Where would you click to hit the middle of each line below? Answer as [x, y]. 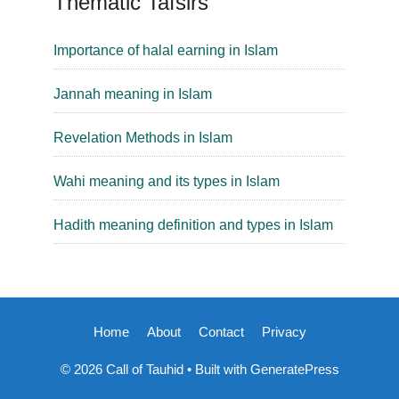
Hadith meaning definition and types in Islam [193, 225]
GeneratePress [294, 369]
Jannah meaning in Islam [133, 94]
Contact [221, 332]
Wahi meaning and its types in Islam [167, 181]
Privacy [284, 332]
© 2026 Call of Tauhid [122, 369]
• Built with [216, 369]
